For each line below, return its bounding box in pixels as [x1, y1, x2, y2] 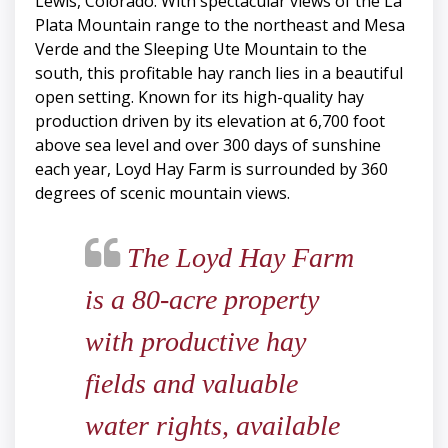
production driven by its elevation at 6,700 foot [35, 110, 385, 133]
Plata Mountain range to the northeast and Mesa [35, 14, 405, 37]
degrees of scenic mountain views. [35, 182, 290, 205]
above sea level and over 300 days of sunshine [35, 134, 381, 157]
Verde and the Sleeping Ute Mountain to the [35, 38, 367, 61]
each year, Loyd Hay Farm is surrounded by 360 [35, 158, 388, 181]
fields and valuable [85, 368, 298, 400]
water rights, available [85, 410, 340, 442]
